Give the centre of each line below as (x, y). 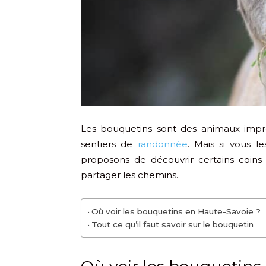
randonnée (162, 144)
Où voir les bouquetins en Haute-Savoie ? (176, 212)
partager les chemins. (129, 175)
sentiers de (109, 144)
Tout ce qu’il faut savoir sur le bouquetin (172, 225)
